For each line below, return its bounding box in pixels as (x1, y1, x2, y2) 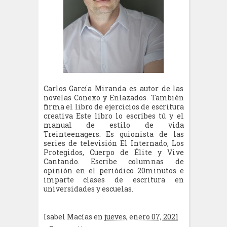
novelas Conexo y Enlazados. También (43, 93, 184, 102)
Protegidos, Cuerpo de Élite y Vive (43, 147, 184, 157)
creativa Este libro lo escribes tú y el (43, 111, 184, 121)
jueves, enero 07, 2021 (104, 212, 178, 221)
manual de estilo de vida (43, 120, 184, 130)
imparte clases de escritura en (43, 175, 184, 184)
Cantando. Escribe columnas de (43, 157, 184, 166)
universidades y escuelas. (43, 184, 135, 194)
